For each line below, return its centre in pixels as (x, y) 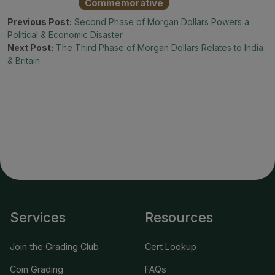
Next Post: (30, 47)
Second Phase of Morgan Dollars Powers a (162, 21)
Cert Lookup (171, 246)
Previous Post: (40, 21)
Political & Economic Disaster (65, 34)
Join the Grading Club (54, 246)
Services (38, 217)
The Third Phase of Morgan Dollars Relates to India (160, 47)
